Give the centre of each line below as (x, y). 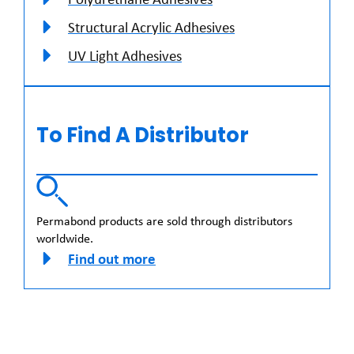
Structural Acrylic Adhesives (151, 26)
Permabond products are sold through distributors (164, 220)
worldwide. (65, 238)
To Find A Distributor (143, 136)
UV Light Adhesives (125, 55)
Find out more (112, 258)
